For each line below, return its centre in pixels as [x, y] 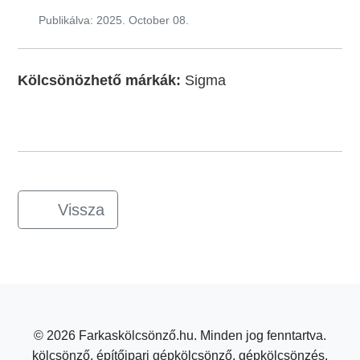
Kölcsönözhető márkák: [102, 81]
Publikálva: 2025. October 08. [112, 20]
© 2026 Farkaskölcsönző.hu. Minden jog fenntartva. [180, 336]
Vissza [82, 210]
